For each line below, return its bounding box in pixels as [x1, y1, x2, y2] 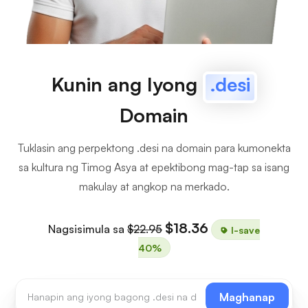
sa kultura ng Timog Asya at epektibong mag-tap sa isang [19, 160, 289, 174]
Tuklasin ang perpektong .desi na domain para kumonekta [17, 141, 291, 155]
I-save [228, 223, 260, 235]
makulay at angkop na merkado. [78, 179, 230, 193]
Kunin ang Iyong [51, 72, 203, 96]
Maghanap [219, 290, 275, 304]
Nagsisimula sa [48, 222, 127, 236]
